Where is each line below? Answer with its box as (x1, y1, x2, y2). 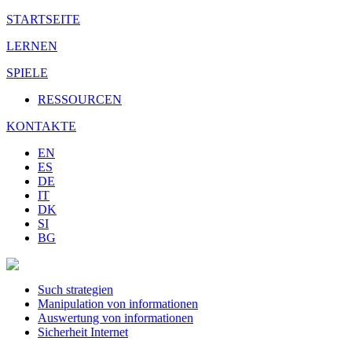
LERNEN (6, 39, 57, 53)
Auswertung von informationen (38, 311, 193, 324)
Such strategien (38, 283, 113, 296)
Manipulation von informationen (38, 297, 198, 310)
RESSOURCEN (38, 93, 122, 106)
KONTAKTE (6, 119, 76, 133)
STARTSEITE (6, 13, 80, 26)
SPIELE (6, 66, 48, 79)
